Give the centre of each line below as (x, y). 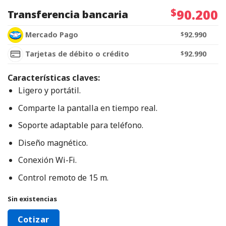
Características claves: (54, 77)
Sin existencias (32, 199)
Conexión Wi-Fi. (47, 160)
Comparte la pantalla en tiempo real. (88, 108)
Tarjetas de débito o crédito (76, 53)
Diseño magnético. (53, 143)
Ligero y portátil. (49, 90)
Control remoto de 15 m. (63, 177)
